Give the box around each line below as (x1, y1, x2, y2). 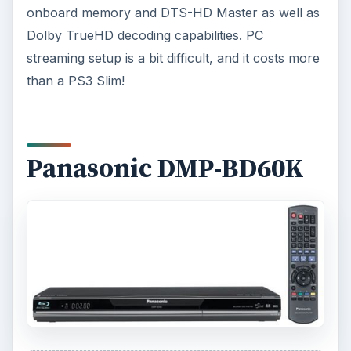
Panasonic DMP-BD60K (26, 150, 304, 186)
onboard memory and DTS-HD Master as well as (26, 4, 320, 20)
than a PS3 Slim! (26, 72, 125, 89)
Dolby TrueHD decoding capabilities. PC (26, 27, 263, 43)
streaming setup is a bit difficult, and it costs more (26, 49, 320, 66)
